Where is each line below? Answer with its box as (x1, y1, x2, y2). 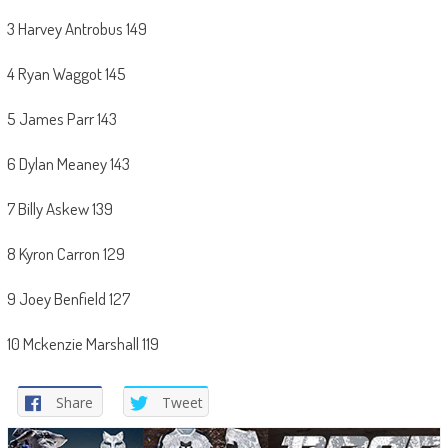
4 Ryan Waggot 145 (6, 63, 126, 85)
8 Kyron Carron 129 (6, 243, 125, 265)
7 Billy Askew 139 (6, 198, 113, 220)
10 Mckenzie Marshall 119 (6, 333, 159, 355)
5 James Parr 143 (6, 108, 117, 130)
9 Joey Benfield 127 (6, 288, 130, 310)
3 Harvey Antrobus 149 (6, 18, 147, 40)
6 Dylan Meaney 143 (6, 153, 130, 175)
